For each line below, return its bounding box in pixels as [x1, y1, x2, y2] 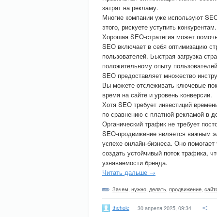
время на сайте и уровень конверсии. [102, 90, 212, 99]
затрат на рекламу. [102, 3, 158, 12]
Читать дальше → [102, 168, 155, 177]
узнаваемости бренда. [102, 158, 168, 167]
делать [149, 185, 166, 193]
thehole [112, 203, 129, 211]
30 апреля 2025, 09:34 [138, 204, 191, 212]
